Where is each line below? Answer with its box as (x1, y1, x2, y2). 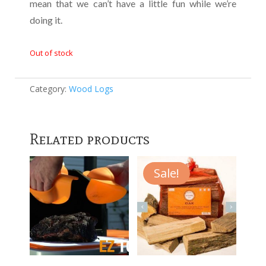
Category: (30, 83, 69, 94)
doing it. (30, 14, 62, 26)
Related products (30, 129, 150, 148)
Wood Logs (69, 83, 113, 94)
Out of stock (30, 47, 73, 58)
